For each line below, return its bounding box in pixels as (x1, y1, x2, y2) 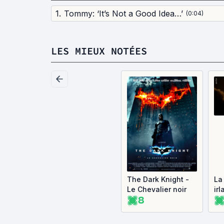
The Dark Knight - (127, 175, 189, 183)
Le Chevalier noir (127, 185, 186, 193)
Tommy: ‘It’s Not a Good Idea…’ (64, 8, 183, 18)
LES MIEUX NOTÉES (51, 44, 147, 57)
